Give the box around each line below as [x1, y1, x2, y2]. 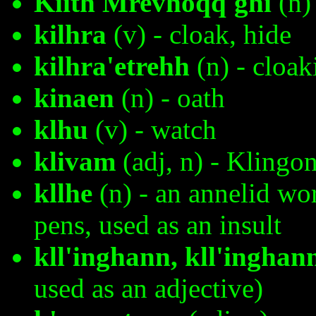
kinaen [34, 83, 114, 114]
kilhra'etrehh [34, 51, 190, 82]
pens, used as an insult [34, 209, 281, 241]
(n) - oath [114, 83, 225, 114]
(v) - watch [88, 114, 217, 145]
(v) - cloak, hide [107, 19, 291, 50]
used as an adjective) [34, 273, 263, 304]
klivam [34, 146, 116, 177]
